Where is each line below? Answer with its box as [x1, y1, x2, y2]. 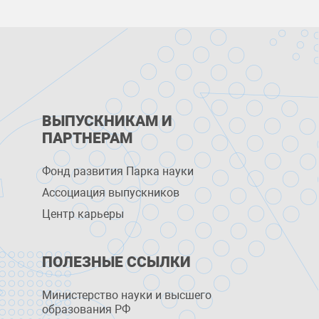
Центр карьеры [42, 207, 125, 221]
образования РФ [42, 303, 131, 316]
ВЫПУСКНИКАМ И [42, 113, 173, 130]
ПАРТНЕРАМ [42, 130, 133, 147]
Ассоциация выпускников [42, 186, 180, 199]
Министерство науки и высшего [42, 288, 212, 302]
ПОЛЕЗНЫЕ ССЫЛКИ [42, 253, 192, 271]
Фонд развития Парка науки [42, 164, 194, 178]
